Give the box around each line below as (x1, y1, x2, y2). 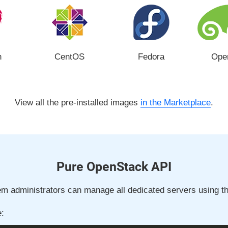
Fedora (138, 52, 165, 62)
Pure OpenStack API (56, 159, 172, 174)
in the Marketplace (140, 98, 211, 107)
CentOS (54, 52, 85, 62)
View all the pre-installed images (15, 98, 140, 107)
